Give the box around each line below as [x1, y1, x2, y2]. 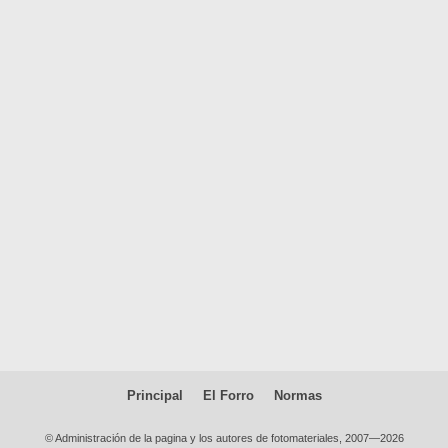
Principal [126, 388, 183, 403]
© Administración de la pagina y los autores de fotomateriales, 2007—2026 [44, 432, 404, 444]
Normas [273, 388, 322, 403]
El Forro [202, 388, 254, 403]
